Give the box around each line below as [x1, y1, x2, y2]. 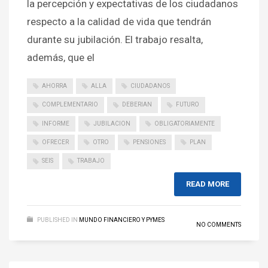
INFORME [42, 120, 69, 127]
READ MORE [186, 179, 229, 188]
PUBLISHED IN [37, 216, 78, 223]
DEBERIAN [122, 101, 152, 108]
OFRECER [42, 138, 69, 145]
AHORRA [42, 82, 67, 89]
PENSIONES [133, 138, 166, 145]
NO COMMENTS [196, 221, 241, 228]
